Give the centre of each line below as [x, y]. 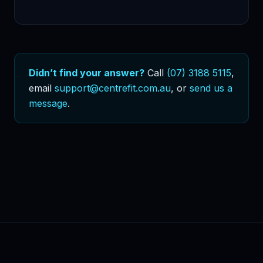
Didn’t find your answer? [87, 73]
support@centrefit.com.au [113, 88]
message [48, 104]
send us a [211, 88]
